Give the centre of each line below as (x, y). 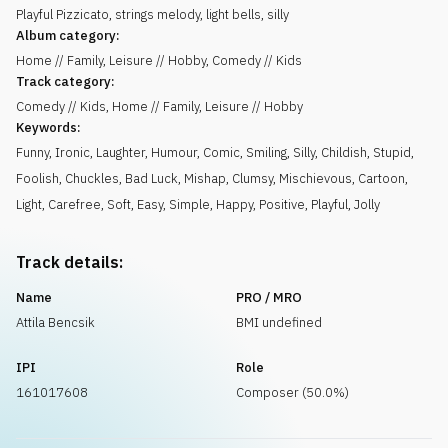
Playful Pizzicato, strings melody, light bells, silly (152, 14)
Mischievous (315, 178)
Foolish (37, 178)
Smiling (266, 152)
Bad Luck (151, 178)
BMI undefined (279, 322)
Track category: (65, 81)
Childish (344, 152)
